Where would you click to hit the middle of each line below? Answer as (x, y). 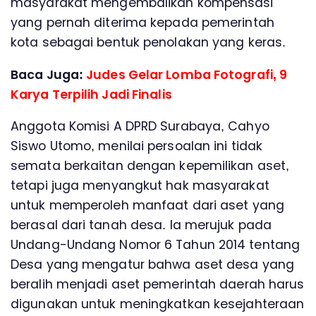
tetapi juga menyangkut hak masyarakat (140, 186)
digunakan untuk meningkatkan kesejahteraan (158, 304)
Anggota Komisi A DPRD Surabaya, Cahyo (140, 127)
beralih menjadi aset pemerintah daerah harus (158, 285)
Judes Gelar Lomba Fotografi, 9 (187, 74)
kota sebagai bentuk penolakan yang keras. (148, 43)
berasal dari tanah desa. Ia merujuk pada (141, 225)
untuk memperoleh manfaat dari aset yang (147, 206)
